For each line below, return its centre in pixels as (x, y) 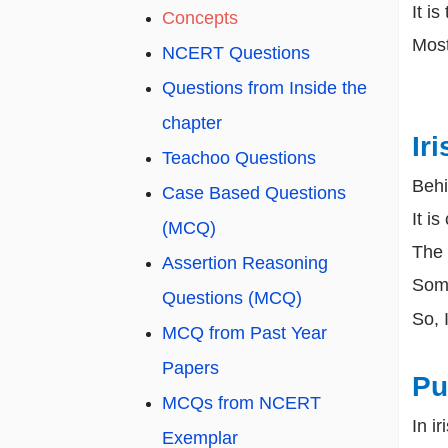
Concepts (200, 18)
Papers (190, 368)
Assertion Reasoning (245, 263)
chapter (192, 123)
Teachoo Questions (239, 158)
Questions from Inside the (264, 88)
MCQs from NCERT (241, 403)
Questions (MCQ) (232, 298)
